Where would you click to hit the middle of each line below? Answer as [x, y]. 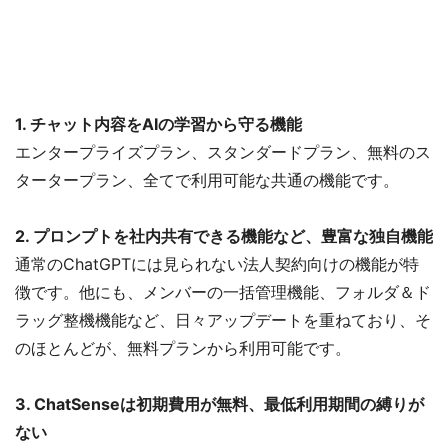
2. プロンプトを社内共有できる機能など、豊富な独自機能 [224, 236]
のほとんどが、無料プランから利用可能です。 [183, 348]
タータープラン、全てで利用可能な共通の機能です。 [207, 180]
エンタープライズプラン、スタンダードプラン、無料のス [223, 152]
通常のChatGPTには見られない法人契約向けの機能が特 [217, 264]
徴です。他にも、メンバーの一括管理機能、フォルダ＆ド [223, 292]
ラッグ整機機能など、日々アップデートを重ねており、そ [223, 320]
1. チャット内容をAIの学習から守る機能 [158, 124]
